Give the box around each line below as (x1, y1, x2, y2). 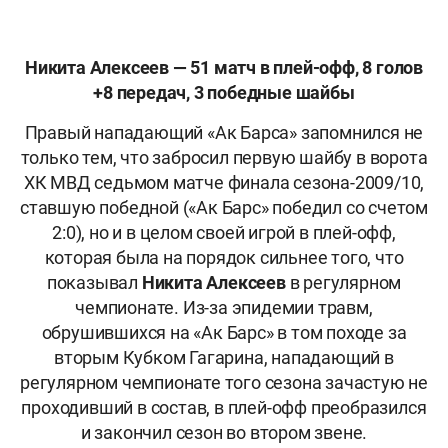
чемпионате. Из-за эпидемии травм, (75, 297, 373, 319)
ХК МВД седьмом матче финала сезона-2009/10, (23, 172, 425, 194)
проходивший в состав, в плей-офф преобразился (21, 397, 427, 419)
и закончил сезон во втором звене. (80, 422, 368, 444)
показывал (46, 272, 142, 294)
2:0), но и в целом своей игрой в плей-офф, (52, 222, 396, 244)
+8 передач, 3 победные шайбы (93, 82, 355, 104)
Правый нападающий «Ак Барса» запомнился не (24, 122, 424, 144)
